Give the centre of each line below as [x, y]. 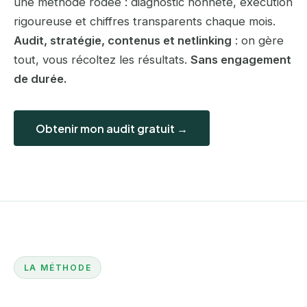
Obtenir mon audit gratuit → [112, 128]
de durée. [40, 79]
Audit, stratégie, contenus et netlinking [123, 41]
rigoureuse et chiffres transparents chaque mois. [145, 22]
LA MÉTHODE [58, 267]
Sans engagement [241, 60]
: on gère [258, 41]
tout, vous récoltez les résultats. [102, 60]
